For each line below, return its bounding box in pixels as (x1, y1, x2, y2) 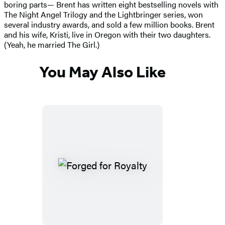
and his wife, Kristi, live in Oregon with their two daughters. (4, 28, 210, 40)
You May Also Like (39, 62, 166, 82)
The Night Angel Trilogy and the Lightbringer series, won (4, 8, 203, 20)
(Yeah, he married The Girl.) (4, 38, 99, 50)
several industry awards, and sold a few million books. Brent (4, 18, 214, 30)
